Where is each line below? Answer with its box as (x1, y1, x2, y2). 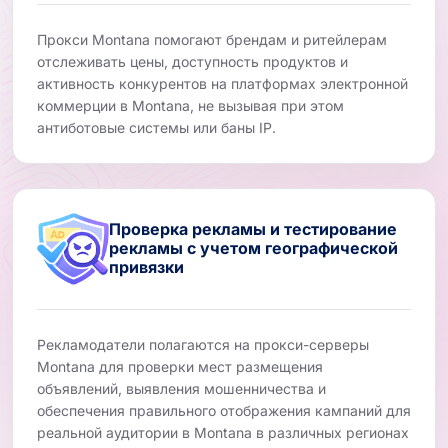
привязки (109, 257, 184, 278)
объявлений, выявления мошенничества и (37, 379, 326, 397)
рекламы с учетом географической (109, 238, 398, 259)
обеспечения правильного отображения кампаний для (37, 401, 411, 419)
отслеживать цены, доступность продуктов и (37, 52, 348, 70)
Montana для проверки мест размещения (37, 357, 323, 375)
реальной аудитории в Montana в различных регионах (37, 423, 409, 441)
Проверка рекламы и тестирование (109, 219, 397, 240)
